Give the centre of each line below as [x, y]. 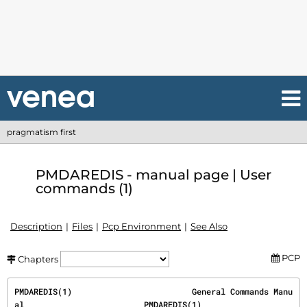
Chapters [38, 259]
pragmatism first [41, 132]
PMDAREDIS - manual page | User [153, 174]
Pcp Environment [142, 226]
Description [36, 226]
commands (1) [84, 188]
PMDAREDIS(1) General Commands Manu [153, 291]
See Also [209, 226]
